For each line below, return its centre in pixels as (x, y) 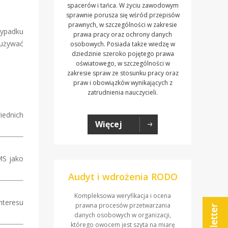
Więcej (109, 124)
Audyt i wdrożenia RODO (123, 177)
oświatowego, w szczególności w (123, 64)
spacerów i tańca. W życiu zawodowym (123, 6)
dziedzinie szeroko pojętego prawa (123, 54)
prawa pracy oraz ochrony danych (123, 35)
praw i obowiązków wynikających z (123, 83)
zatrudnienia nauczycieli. (123, 93)
